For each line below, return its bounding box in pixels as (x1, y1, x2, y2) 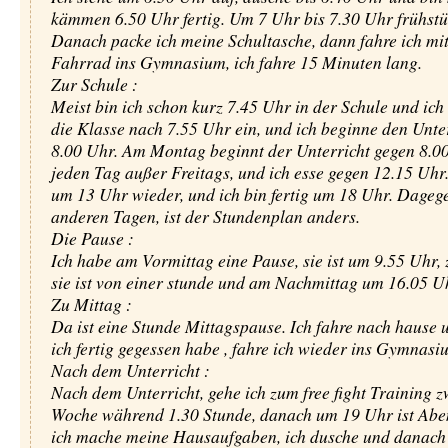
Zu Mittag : (50, 292, 132, 316)
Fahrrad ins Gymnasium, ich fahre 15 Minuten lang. (50, 50, 422, 74)
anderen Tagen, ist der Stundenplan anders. (50, 204, 360, 228)
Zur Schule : (50, 72, 138, 96)
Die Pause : (50, 226, 134, 250)
